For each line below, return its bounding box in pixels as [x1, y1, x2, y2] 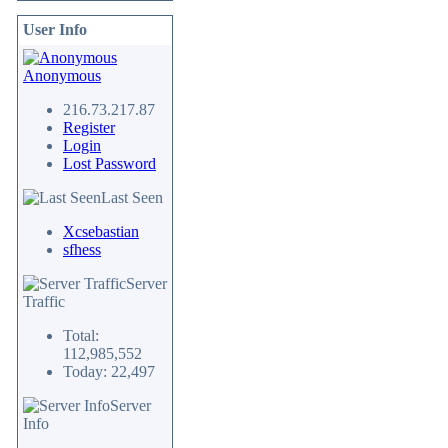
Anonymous [23, 67, 101, 84]
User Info [23, 21, 87, 38]
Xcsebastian [63, 223, 139, 240]
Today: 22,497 [63, 363, 155, 380]
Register [63, 119, 115, 136]
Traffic [23, 293, 65, 310]
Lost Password [63, 155, 156, 172]
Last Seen [101, 189, 163, 206]
